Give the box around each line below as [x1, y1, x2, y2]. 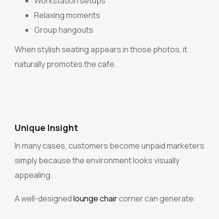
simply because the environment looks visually [15, 155, 179, 166]
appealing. [15, 170, 52, 181]
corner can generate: [117, 193, 196, 204]
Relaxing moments [34, 10, 100, 21]
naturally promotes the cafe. [15, 59, 116, 70]
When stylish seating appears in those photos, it [15, 44, 187, 55]
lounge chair [72, 193, 117, 204]
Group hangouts [34, 24, 93, 36]
